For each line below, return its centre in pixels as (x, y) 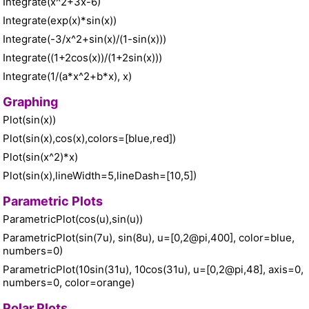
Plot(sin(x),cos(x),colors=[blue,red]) (89, 139)
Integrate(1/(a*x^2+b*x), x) (67, 77)
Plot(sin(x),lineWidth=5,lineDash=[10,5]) (100, 176)
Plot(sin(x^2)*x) (40, 157)
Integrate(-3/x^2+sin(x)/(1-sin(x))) (84, 39)
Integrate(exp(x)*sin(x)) (60, 21)
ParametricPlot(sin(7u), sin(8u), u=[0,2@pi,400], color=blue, (149, 238)
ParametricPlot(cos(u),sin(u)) (73, 219)
